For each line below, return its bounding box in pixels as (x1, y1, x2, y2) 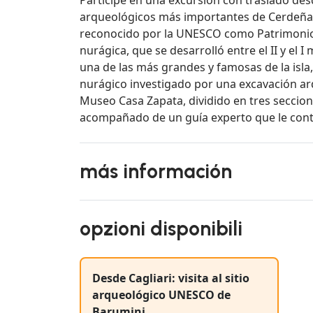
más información (80, 159, 232, 183)
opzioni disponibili (80, 216, 242, 240)
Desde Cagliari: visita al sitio (92, 270, 249, 286)
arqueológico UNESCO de (92, 286, 231, 303)
